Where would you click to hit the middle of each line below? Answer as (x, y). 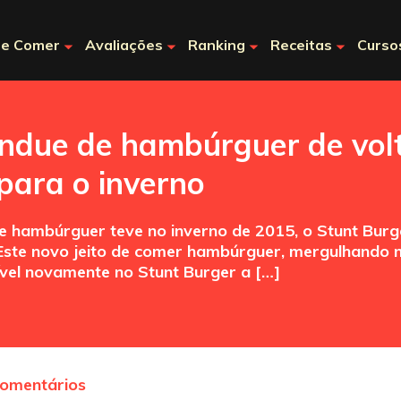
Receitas (301, 45)
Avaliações (124, 45)
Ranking (217, 45)
